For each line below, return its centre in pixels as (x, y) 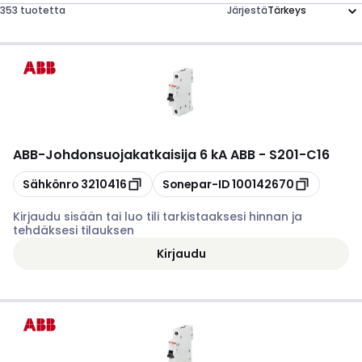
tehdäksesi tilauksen (74, 230)
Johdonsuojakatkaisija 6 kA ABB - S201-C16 (187, 155)
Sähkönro (51, 184)
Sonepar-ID (196, 184)
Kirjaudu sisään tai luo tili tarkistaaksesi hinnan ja (158, 217)
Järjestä (247, 10)
